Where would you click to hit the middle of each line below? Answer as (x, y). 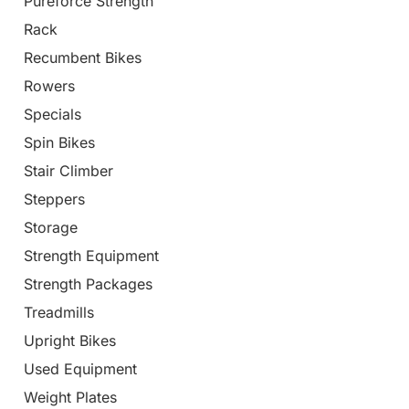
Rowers (49, 86)
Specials (52, 115)
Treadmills (59, 313)
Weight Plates (70, 398)
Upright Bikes (70, 341)
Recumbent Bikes (83, 58)
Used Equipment (80, 369)
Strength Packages (88, 284)
